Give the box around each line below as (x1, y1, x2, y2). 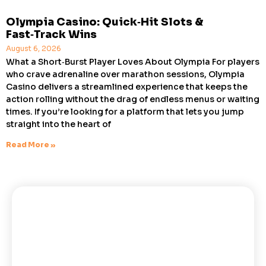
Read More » (6, 140, 56, 149)
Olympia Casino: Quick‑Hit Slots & (6, 15, 203, 28)
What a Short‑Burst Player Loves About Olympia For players (6, 56, 259, 67)
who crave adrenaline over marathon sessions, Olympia (6, 68, 245, 80)
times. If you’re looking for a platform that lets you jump (6, 106, 244, 117)
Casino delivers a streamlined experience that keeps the (6, 81, 248, 92)
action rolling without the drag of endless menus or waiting (6, 93, 259, 104)
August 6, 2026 (6, 43, 61, 53)
